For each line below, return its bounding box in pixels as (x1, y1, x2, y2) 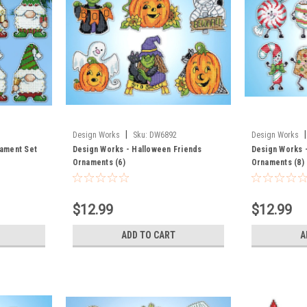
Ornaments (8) (251, 157, 304, 167)
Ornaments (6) (72, 157, 125, 167)
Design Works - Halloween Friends (72, 144, 202, 154)
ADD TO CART (121, 229, 175, 241)
